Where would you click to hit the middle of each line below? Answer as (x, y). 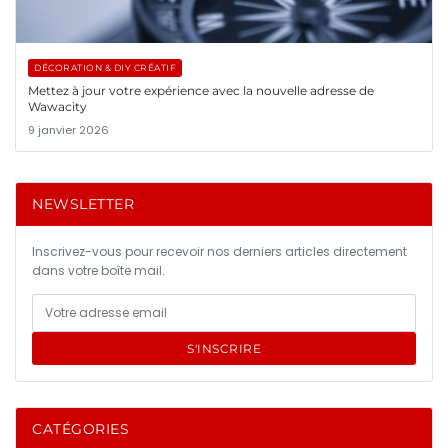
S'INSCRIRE (224, 349)
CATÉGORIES (80, 429)
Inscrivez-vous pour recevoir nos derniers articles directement (219, 252)
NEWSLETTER (83, 204)
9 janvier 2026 (68, 130)
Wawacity (57, 107)
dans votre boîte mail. (98, 271)
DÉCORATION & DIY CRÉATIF (105, 68)
